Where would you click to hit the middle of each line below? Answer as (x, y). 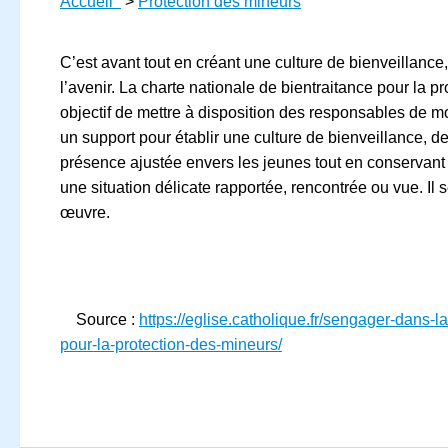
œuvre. (85, 212)
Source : (99, 319)
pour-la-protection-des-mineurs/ (171, 344)
